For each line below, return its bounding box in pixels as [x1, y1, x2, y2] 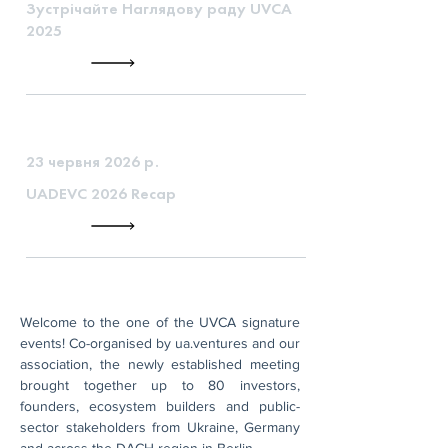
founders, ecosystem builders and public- [20, 398, 300, 414]
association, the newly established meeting [20, 356, 300, 372]
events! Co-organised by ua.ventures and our [20, 335, 300, 351]
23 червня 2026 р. [26, 151, 159, 172]
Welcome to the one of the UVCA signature [20, 314, 300, 330]
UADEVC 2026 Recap [26, 183, 176, 204]
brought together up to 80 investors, [20, 377, 300, 393]
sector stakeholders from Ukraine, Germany [20, 419, 300, 435]
